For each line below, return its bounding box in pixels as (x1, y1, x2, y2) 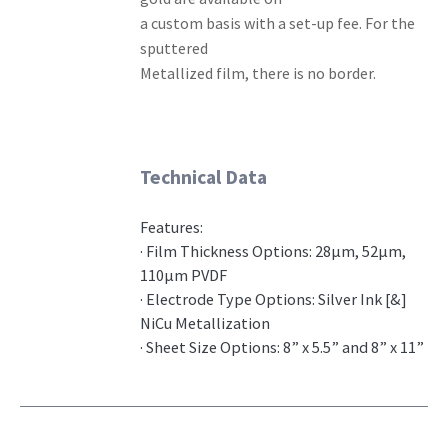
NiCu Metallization (140, 313, 271, 334)
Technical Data (140, 164, 268, 189)
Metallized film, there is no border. (140, 62, 377, 83)
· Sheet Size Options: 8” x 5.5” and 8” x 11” (140, 337, 425, 358)
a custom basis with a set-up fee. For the (140, 12, 416, 33)
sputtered (140, 37, 209, 58)
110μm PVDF (140, 265, 228, 286)
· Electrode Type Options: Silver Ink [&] (140, 289, 408, 310)
